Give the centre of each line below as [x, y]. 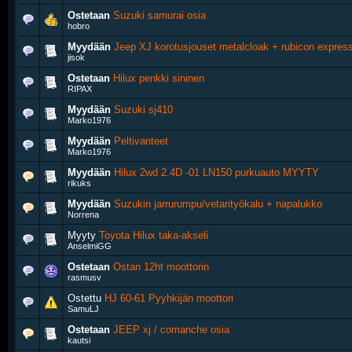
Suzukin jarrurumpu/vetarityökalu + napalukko [218, 204]
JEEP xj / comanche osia [171, 330]
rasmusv [84, 277]
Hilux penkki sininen [159, 78]
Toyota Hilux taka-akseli [154, 235]
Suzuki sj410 [143, 110]
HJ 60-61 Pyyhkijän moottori [169, 298]
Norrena [83, 214]
